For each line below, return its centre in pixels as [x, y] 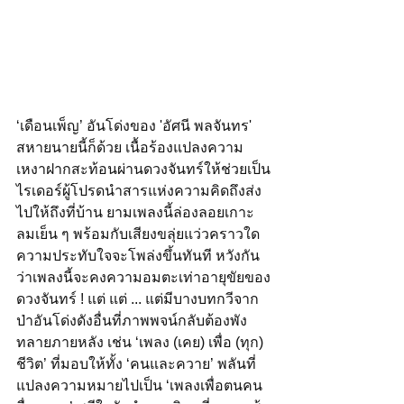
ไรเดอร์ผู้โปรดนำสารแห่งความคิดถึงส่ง [139, 190]
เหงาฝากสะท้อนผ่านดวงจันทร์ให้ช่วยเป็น [143, 169]
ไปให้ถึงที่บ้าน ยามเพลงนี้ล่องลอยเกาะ [135, 212]
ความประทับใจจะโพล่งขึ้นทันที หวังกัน [138, 255]
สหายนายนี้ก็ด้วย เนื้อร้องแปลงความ [130, 147]
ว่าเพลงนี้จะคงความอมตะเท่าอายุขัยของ [143, 277]
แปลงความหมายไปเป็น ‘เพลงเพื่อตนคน [139, 385]
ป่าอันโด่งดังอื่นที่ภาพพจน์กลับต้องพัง [132, 320]
